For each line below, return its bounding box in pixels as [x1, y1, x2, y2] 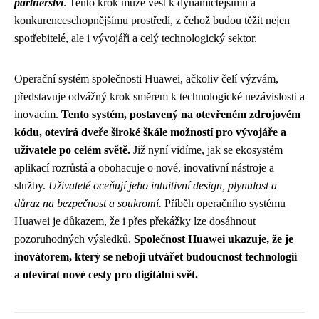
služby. [14, 179, 48, 192]
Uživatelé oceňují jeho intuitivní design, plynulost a [48, 179, 277, 192]
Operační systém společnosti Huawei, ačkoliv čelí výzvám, [14, 73, 278, 85]
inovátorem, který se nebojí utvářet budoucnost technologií [14, 251, 297, 263]
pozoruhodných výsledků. [14, 233, 134, 246]
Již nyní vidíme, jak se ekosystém [130, 144, 283, 157]
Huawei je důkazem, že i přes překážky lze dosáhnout [14, 215, 256, 228]
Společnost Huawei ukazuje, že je [134, 233, 293, 246]
